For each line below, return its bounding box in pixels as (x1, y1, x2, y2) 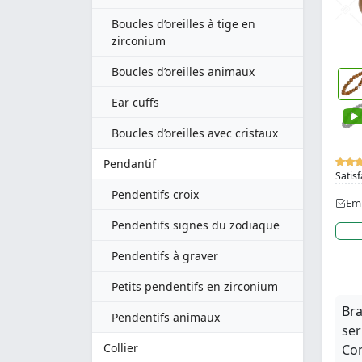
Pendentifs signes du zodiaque (112, 217, 280, 233)
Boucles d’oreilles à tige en (112, 16, 255, 32)
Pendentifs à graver (112, 248, 218, 263)
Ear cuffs (112, 95, 159, 110)
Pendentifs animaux (112, 309, 220, 325)
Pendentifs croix (112, 187, 199, 202)
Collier (103, 340, 138, 356)
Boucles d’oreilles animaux (112, 64, 255, 79)
